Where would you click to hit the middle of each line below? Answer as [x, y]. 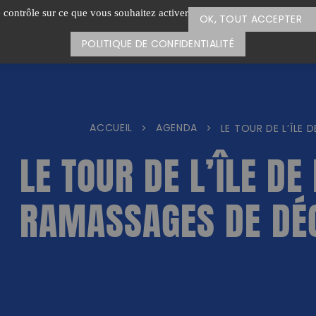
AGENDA [177, 129]
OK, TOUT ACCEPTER [251, 20]
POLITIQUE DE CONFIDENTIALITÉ [158, 44]
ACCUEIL [111, 129]
